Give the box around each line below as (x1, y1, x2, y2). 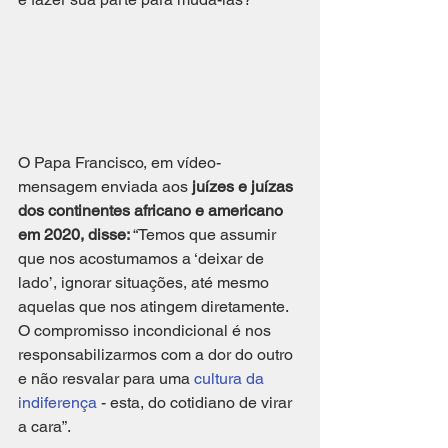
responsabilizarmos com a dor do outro (18, 344, 297, 364)
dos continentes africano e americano (18, 200, 287, 220)
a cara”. (18, 416, 71, 436)
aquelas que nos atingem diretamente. (18, 296, 292, 316)
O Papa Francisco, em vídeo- (18, 152, 221, 172)
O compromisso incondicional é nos (18, 320, 275, 340)
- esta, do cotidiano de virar (97, 392, 296, 412)
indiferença (18, 392, 97, 412)
